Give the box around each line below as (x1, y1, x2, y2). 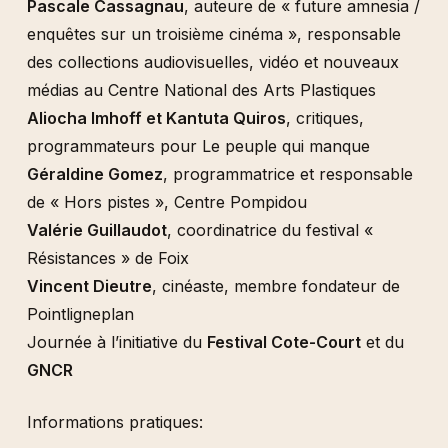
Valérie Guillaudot (26, 220, 167, 240)
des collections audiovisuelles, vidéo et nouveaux (26, 52, 399, 72)
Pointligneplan (26, 304, 134, 324)
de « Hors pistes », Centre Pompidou (26, 192, 307, 212)
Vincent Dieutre (26, 276, 152, 296)
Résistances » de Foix (26, 248, 189, 268)
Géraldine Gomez (26, 164, 163, 184)
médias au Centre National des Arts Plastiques (26, 80, 376, 100)
